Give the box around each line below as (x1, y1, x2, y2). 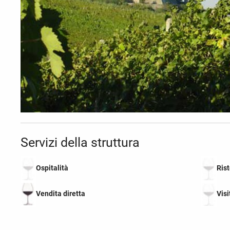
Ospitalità (36, 163, 69, 172)
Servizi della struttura (21, 135, 140, 150)
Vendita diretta (36, 189, 86, 198)
